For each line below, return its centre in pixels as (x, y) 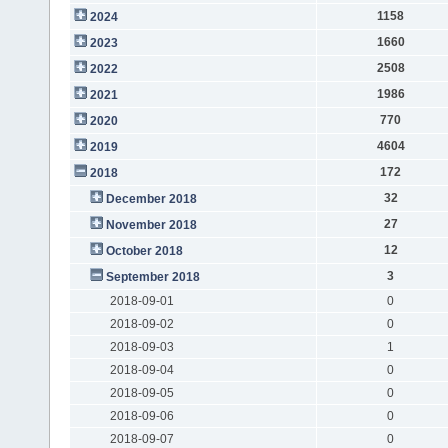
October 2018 (144, 250)
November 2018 (151, 224)
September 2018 (152, 276)
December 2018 (151, 198)
